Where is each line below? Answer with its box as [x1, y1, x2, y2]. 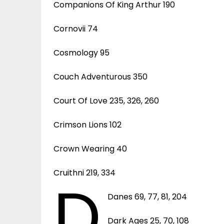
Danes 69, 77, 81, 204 [107, 190, 187, 202]
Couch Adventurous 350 [53, 70, 147, 82]
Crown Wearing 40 [53, 142, 127, 154]
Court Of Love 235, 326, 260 [53, 94, 159, 106]
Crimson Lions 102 [53, 118, 121, 130]
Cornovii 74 [53, 22, 98, 34]
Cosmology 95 [53, 46, 109, 58]
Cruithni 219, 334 [53, 166, 115, 178]
